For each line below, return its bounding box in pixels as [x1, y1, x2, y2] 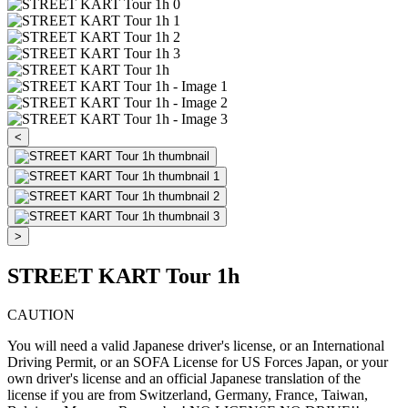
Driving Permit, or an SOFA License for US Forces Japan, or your [7, 353, 388, 370]
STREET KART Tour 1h [7, 263, 240, 288]
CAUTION [7, 306, 75, 322]
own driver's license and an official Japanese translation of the [7, 370, 361, 386]
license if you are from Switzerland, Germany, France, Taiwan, [7, 386, 368, 403]
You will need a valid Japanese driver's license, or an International [7, 337, 384, 353]
